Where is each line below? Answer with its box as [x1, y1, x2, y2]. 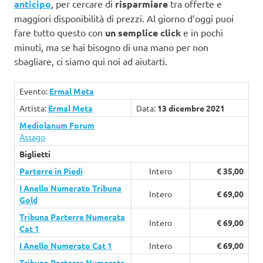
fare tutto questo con [14, 26, 105, 39]
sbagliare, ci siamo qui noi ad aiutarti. [14, 55, 167, 68]
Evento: [19, 86, 50, 97]
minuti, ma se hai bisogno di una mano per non [14, 41, 208, 53]
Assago [19, 131, 46, 143]
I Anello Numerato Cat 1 [19, 240, 113, 251]
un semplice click [105, 26, 181, 39]
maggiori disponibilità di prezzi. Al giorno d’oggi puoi [14, 12, 234, 25]
